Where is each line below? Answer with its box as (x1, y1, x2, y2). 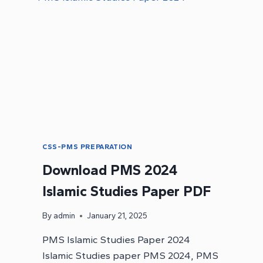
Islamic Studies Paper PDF (42, 182, 211, 200)
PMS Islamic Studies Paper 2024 (42, 234, 190, 246)
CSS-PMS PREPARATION (42, 142, 133, 151)
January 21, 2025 (87, 211, 148, 221)
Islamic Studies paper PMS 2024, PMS (42, 249, 218, 262)
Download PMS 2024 (42, 161, 177, 178)
